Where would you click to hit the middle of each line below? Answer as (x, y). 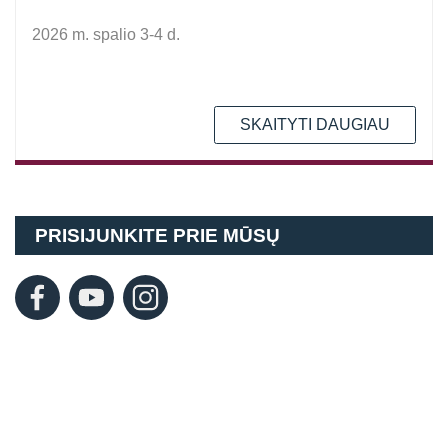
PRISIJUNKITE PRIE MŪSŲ (157, 235)
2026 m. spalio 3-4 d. (106, 34)
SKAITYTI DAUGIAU (315, 124)
